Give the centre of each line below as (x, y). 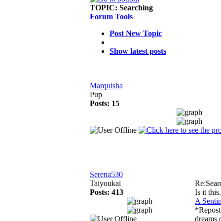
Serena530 (106, 174)
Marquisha (106, 86)
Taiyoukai (105, 183)
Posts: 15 (105, 103)
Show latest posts (138, 51)
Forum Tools (111, 17)
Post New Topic (136, 33)
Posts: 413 (107, 192)
